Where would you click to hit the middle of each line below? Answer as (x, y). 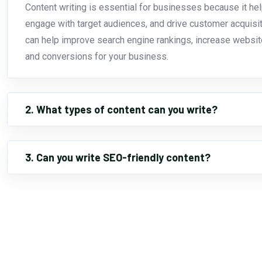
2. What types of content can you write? (121, 110)
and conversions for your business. (97, 56)
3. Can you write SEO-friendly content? (118, 158)
